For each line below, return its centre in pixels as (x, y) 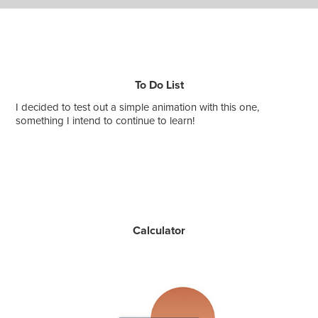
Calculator (159, 230)
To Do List (159, 84)
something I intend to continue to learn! (105, 120)
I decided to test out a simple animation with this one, (138, 106)
